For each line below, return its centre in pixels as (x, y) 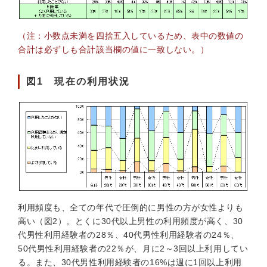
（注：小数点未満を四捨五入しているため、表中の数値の (131, 36)
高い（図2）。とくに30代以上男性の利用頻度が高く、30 (131, 221)
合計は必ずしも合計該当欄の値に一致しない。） (114, 49)
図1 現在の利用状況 (78, 81)
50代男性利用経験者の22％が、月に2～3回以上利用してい (133, 249)
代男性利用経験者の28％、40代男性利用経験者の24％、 (129, 235)
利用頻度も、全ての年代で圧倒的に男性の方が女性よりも (131, 207)
